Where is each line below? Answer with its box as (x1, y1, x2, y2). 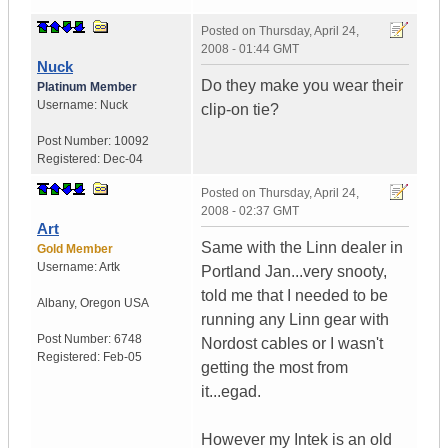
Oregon (80, 296, 121, 311)
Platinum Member (37, 80, 137, 95)
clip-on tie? (201, 101, 279, 119)
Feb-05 (103, 350, 142, 365)
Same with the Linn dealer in (201, 239, 403, 257)
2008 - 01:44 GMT (201, 42, 299, 57)
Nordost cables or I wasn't (201, 335, 383, 353)
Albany (37, 296, 74, 311)
